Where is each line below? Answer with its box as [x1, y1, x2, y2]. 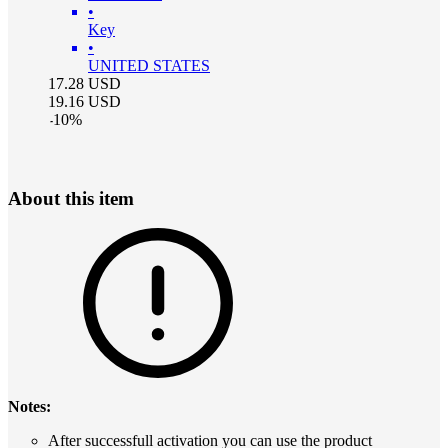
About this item [8, 187, 134, 209]
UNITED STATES [88, 56, 210, 74]
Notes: [8, 398, 51, 416]
